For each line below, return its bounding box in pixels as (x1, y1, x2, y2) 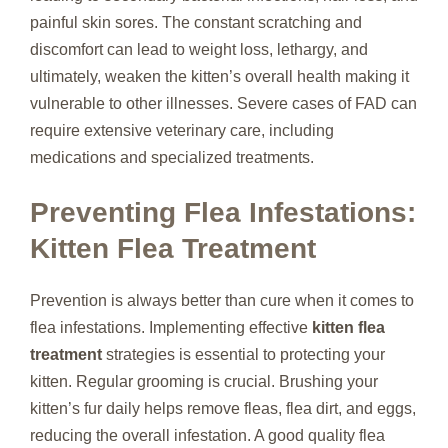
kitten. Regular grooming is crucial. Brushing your (30, 372, 378, 390)
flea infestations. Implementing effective (30, 318, 312, 336)
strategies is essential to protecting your (102, 345, 385, 363)
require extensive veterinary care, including (30, 121, 334, 139)
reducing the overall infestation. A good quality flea (30, 426, 385, 444)
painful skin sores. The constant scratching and (30, 13, 362, 31)
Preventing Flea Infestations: (30, 196, 416, 228)
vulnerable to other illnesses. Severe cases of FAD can (30, 94, 417, 112)
